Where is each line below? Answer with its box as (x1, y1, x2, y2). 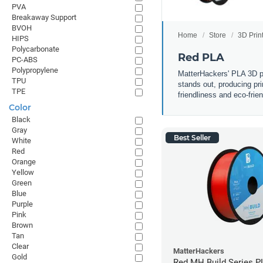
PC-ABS (12, 55, 38, 64)
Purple (12, 200, 33, 208)
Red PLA (178, 50, 224, 64)
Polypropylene (12, 66, 58, 75)
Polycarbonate (12, 45, 59, 53)
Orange (12, 157, 36, 166)
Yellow (12, 168, 34, 177)
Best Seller (174, 133, 211, 142)
